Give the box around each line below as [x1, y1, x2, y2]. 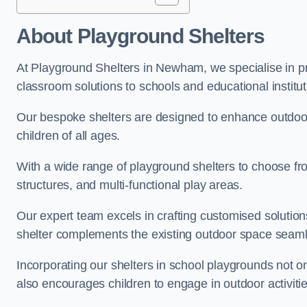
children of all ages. [16, 129, 121, 143]
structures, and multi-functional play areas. [16, 178, 243, 192]
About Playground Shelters [16, 25, 265, 47]
